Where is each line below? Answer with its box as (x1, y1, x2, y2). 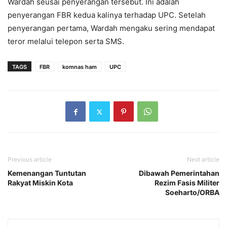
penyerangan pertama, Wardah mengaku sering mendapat (8, 23, 215, 33)
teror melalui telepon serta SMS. (8, 36, 124, 47)
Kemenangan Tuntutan (8, 169, 86, 178)
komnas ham (62, 63, 97, 71)
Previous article (8, 156, 52, 164)
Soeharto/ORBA (165, 188, 219, 197)
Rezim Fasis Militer (155, 178, 219, 187)
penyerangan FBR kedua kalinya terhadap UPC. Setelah (8, 10, 206, 20)
